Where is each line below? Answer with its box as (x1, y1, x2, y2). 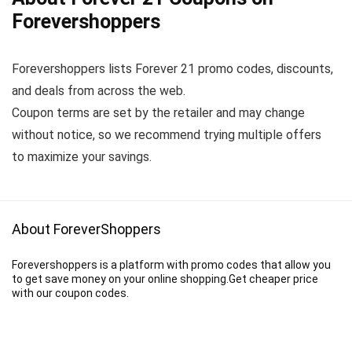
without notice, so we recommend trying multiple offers (12, 127, 321, 142)
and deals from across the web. (12, 83, 185, 98)
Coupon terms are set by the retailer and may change (12, 105, 305, 120)
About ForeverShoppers (12, 221, 161, 237)
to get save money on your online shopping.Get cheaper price (12, 273, 318, 285)
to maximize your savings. (12, 149, 152, 164)
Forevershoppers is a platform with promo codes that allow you (12, 258, 331, 271)
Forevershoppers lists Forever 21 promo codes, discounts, (12, 61, 333, 76)
